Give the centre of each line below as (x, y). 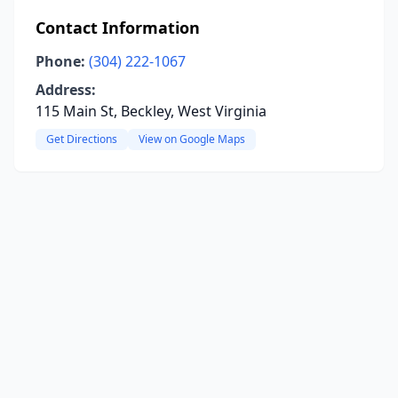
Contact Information (118, 28)
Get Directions (82, 139)
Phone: (60, 61)
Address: (66, 90)
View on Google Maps (192, 139)
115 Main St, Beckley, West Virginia (151, 111)
